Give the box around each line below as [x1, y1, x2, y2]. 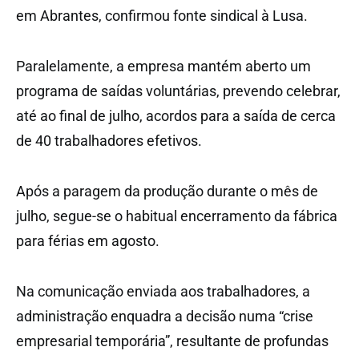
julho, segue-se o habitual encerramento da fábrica [16, 207, 337, 224]
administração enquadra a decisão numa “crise [16, 307, 313, 325]
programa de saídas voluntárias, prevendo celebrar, [16, 82, 341, 99]
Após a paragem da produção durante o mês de [16, 182, 318, 200]
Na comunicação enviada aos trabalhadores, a [16, 282, 310, 300]
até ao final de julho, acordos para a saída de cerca [16, 107, 336, 124]
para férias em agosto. [16, 232, 159, 249]
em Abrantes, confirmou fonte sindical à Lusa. [16, 6, 308, 24]
